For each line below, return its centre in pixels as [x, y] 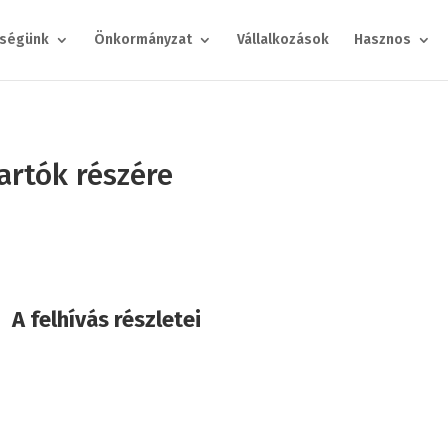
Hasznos [382, 39]
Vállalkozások [282, 39]
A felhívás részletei [107, 319]
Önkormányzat [142, 39]
